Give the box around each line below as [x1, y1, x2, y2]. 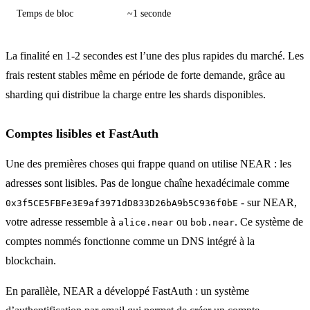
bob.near [190, 217, 235, 228]
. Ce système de [235, 215, 303, 228]
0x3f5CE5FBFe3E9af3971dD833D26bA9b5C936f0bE [6, 197, 238, 208]
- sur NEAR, [238, 196, 297, 208]
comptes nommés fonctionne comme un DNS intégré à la [6, 235, 255, 247]
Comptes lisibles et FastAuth [6, 126, 158, 140]
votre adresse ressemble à [6, 215, 118, 228]
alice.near [118, 217, 174, 228]
